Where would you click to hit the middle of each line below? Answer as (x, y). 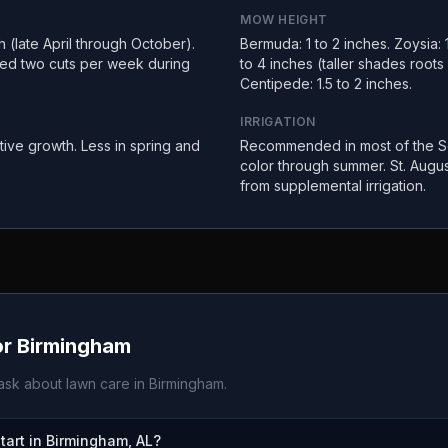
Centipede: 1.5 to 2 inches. (326, 83)
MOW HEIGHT (284, 19)
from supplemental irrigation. (333, 185)
